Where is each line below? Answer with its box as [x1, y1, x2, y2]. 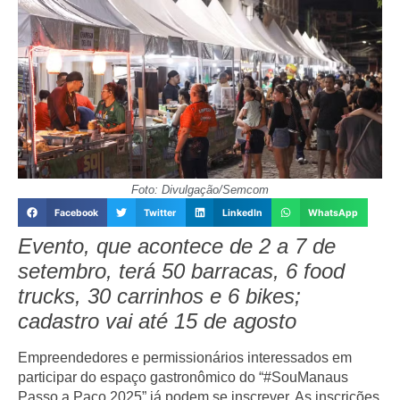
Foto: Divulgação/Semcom [131, 183, 269, 197]
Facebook [54, 206, 98, 219]
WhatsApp [308, 206, 359, 219]
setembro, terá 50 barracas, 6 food [18, 258, 345, 283]
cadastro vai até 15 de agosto [18, 308, 296, 333]
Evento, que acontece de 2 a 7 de [18, 233, 336, 258]
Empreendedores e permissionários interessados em [18, 349, 352, 365]
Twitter [144, 206, 177, 219]
